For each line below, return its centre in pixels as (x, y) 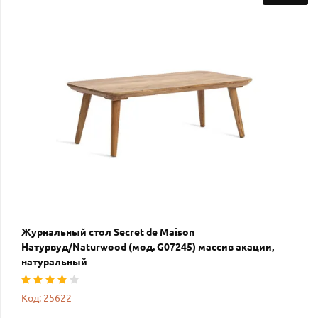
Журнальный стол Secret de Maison (108, 232)
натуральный (54, 262)
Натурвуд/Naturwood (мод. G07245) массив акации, (148, 247)
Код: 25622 (46, 298)
